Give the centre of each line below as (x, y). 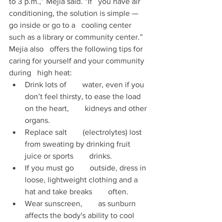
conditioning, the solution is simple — (75, 13)
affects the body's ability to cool (81, 216)
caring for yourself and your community (78, 61)
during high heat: (41, 73)
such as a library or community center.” (77, 37)
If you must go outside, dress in (86, 168)
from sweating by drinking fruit (79, 144)
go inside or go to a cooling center (71, 25)
